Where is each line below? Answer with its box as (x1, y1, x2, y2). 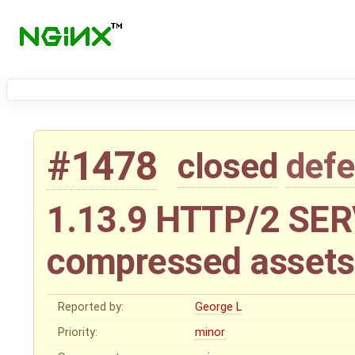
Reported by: (58, 300, 124, 315)
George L (195, 300, 242, 315)
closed (177, 146, 278, 188)
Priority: (58, 326, 98, 340)
